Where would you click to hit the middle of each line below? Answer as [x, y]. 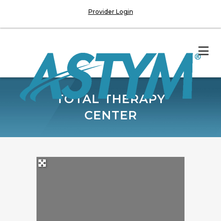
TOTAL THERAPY [110, 99]
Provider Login [110, 12]
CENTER [110, 115]
